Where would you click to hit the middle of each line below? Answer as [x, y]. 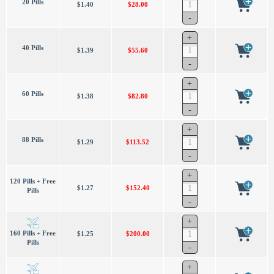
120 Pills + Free [33, 181]
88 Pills [33, 139]
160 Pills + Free [33, 233]
